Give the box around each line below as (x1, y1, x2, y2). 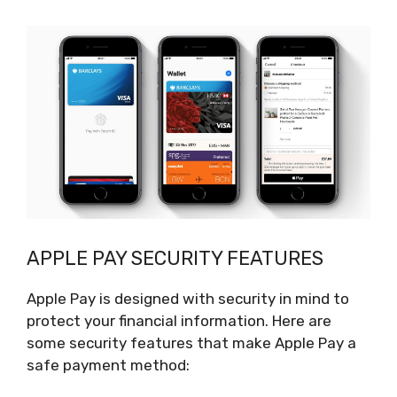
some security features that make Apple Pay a (27, 334, 356, 353)
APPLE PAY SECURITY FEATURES (27, 246, 323, 271)
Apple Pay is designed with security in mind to (27, 290, 349, 308)
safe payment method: (27, 356, 190, 375)
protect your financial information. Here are (27, 312, 331, 331)
